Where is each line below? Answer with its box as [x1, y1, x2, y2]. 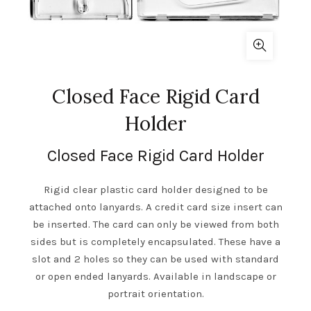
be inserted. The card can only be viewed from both [32, 218, 279, 231]
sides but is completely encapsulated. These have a [31, 235, 280, 249]
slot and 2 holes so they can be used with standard [32, 253, 279, 266]
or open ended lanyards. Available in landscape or [35, 270, 276, 283]
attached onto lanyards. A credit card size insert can [28, 201, 283, 214]
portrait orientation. [107, 287, 204, 301]
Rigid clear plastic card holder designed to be [43, 183, 268, 196]
